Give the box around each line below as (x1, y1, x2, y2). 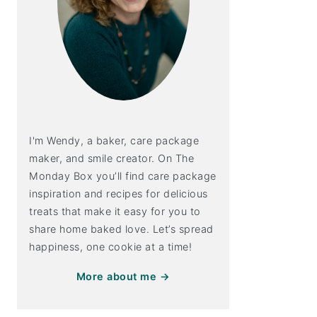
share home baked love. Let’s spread (29, 222, 214, 235)
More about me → (76, 270, 171, 282)
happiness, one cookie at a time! (29, 240, 192, 253)
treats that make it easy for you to (29, 204, 201, 217)
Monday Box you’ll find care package (29, 169, 217, 182)
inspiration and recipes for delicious (29, 187, 208, 200)
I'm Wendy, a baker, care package (29, 134, 199, 146)
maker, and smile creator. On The (29, 151, 194, 164)
